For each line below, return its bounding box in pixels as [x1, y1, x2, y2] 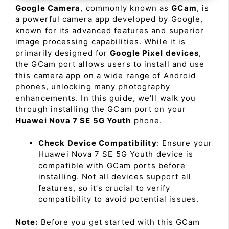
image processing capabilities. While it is [15, 36, 186, 47]
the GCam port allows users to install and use [15, 59, 205, 69]
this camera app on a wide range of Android [15, 70, 196, 80]
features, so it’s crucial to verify [38, 183, 171, 193]
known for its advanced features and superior [15, 25, 204, 35]
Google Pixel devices [110, 48, 199, 58]
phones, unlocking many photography [15, 81, 171, 91]
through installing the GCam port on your [15, 104, 187, 114]
